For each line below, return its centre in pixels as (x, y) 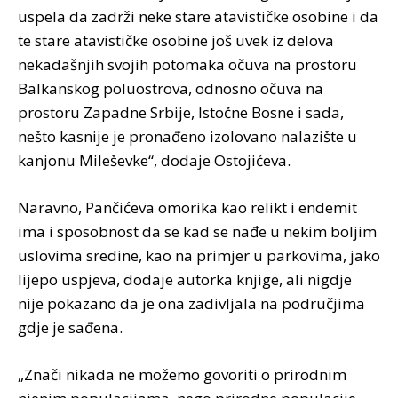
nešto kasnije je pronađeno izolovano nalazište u (187, 136)
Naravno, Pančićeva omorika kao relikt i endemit (187, 207)
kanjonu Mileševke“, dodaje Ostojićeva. (154, 160)
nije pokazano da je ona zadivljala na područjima (191, 303)
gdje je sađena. (70, 327)
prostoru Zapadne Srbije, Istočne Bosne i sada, (181, 112)
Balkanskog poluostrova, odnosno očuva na (171, 88)
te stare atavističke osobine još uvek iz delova (176, 40)
